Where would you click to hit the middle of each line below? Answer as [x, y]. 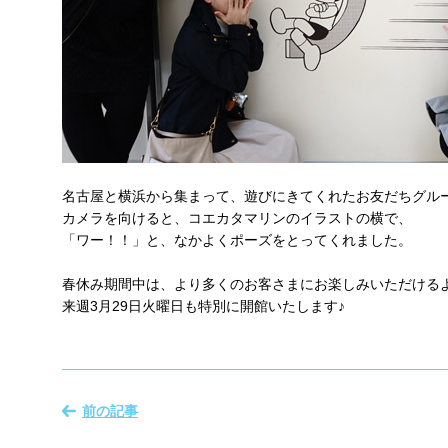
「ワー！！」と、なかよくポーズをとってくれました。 [237, 240]
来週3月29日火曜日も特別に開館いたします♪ [203, 306]
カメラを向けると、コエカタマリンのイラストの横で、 [237, 218]
